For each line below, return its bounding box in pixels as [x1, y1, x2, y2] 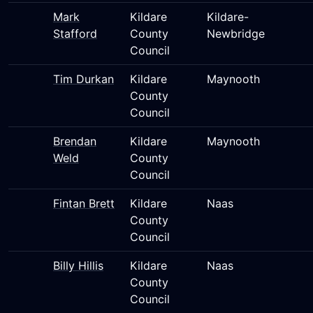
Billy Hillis [53, 259, 103, 272]
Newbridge [207, 27, 265, 41]
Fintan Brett [53, 196, 115, 210]
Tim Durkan [53, 72, 114, 86]
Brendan [53, 134, 96, 148]
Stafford [53, 27, 97, 41]
